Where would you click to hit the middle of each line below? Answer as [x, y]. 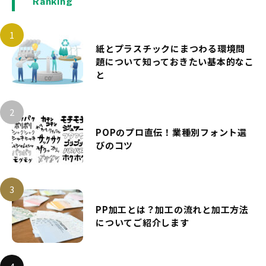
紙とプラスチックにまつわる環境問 [170, 48]
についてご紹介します [142, 222]
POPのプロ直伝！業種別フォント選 [171, 132]
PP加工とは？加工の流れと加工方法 [172, 209]
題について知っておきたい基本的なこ [175, 61]
